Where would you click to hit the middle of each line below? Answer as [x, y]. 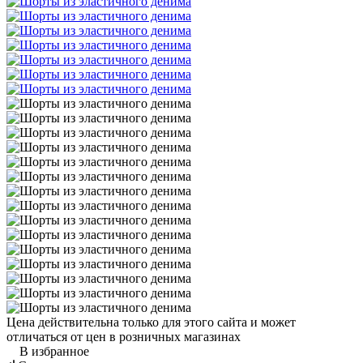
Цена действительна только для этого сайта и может [151, 322]
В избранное [54, 351]
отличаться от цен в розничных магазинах [124, 336]
